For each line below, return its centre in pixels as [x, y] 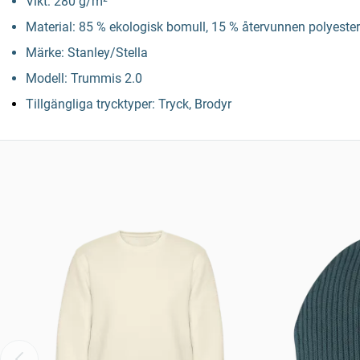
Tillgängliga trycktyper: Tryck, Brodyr [129, 104]
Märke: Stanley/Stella [87, 53]
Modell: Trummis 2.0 [84, 78]
